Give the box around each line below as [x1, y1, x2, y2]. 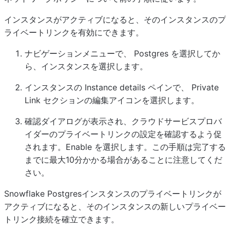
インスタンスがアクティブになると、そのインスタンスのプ [4, 14, 226, 25]
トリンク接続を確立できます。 [4, 214, 119, 224]
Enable [66, 141, 92, 152]
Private [191, 82, 219, 92]
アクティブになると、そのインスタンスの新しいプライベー [4, 201, 226, 212]
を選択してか [168, 48, 220, 59]
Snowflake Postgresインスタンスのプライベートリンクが [4, 188, 221, 199]
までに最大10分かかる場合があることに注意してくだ [25, 154, 222, 165]
